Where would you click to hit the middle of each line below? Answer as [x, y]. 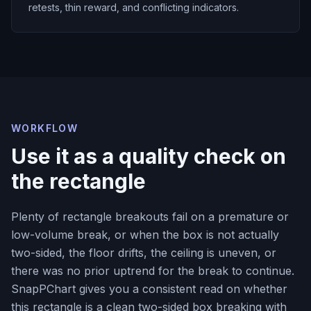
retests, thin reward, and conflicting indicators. [134, 7]
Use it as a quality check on [149, 156]
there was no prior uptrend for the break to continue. [153, 271]
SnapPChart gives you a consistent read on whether [149, 289]
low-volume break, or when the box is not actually [145, 235]
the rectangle [78, 181]
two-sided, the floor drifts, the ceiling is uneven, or [144, 253]
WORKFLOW [45, 128]
